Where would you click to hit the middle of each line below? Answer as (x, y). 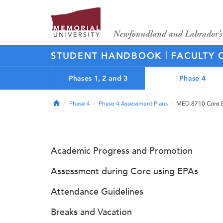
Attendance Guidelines (97, 192)
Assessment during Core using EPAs (124, 171)
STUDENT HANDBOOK (108, 56)
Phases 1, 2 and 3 (98, 78)
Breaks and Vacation (91, 212)
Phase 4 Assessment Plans (133, 104)
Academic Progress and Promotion (122, 151)
